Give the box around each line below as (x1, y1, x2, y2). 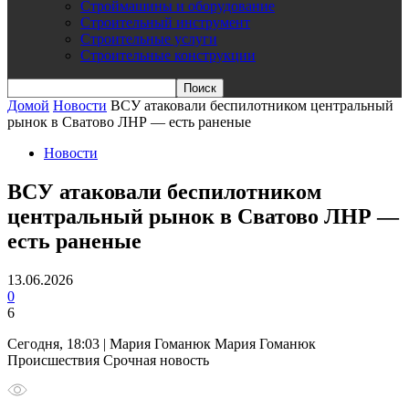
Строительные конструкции (80, 47, 256, 63)
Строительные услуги (80, 31, 217, 47)
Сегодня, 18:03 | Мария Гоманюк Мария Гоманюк (7, 335, 316, 351)
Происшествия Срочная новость (7, 351, 209, 368)
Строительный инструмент (80, 15, 250, 30)
